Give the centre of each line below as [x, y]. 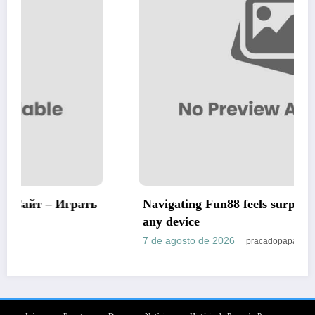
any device [73, 222]
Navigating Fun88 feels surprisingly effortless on [176, 204]
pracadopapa [174, 242]
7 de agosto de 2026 [91, 241]
